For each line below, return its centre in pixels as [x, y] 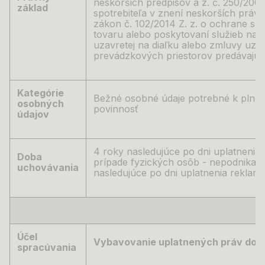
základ [33, 8]
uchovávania [48, 167]
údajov [33, 114]
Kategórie [41, 93]
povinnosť [116, 109]
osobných [41, 104]
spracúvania [47, 247]
